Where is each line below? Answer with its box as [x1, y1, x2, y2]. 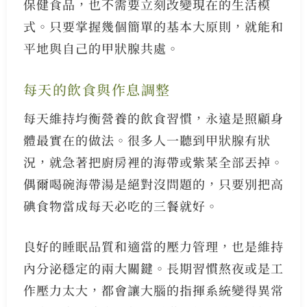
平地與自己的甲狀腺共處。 [23, 39, 180, 58]
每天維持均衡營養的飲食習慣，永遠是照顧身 [23, 109, 284, 127]
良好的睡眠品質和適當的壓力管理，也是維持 [23, 237, 284, 256]
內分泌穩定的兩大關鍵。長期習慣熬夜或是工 [23, 259, 284, 278]
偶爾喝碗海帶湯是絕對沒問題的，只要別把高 [23, 175, 284, 193]
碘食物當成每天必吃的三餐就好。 [23, 197, 219, 215]
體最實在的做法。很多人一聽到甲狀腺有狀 [23, 131, 271, 149]
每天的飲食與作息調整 [23, 79, 171, 100]
